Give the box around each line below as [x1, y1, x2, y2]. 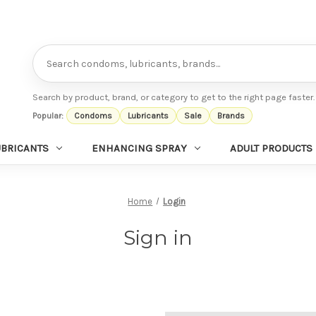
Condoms [74, 110, 113, 121]
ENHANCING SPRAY [92, 141, 187, 154]
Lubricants [128, 110, 169, 121]
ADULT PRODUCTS [229, 141, 312, 154]
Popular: [32, 110, 63, 121]
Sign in [123, 225, 193, 250]
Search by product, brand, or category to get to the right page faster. [32, 91, 315, 102]
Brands [217, 110, 245, 121]
